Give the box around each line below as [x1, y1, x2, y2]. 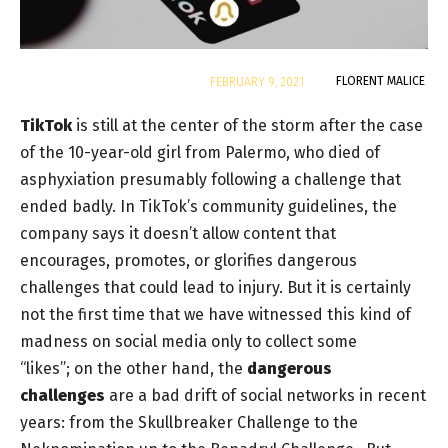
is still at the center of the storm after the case [72, 115, 423, 135]
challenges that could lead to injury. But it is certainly [20, 277, 411, 297]
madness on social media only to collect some [20, 331, 357, 351]
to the [310, 412, 358, 432]
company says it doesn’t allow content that [20, 223, 336, 243]
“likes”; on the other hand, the [20, 358, 247, 378]
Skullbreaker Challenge [138, 412, 310, 432]
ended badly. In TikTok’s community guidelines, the [20, 196, 397, 216]
